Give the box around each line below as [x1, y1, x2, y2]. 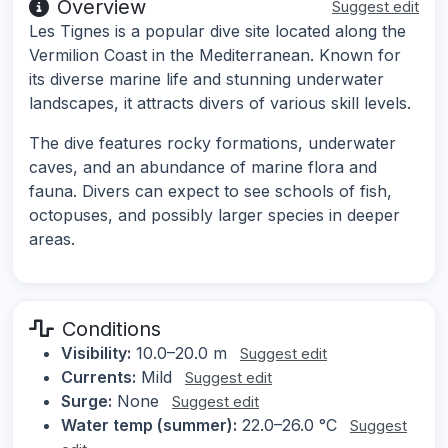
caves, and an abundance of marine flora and [29, 157, 377, 178]
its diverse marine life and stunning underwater [29, 69, 384, 90]
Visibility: [61, 343, 131, 364]
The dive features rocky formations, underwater [29, 133, 396, 154]
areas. [29, 229, 75, 250]
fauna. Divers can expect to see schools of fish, [29, 181, 392, 202]
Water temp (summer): [61, 415, 237, 436]
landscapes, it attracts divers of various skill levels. [29, 93, 411, 114]
